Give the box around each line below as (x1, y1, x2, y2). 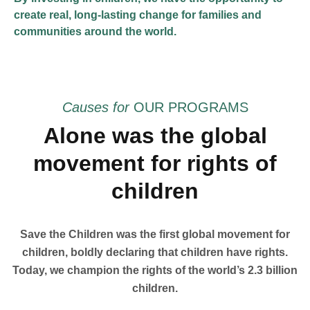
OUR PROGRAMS (133, 100, 248, 115)
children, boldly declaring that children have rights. (22, 246, 288, 258)
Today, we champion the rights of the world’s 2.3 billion (12, 264, 298, 276)
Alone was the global (43, 123, 267, 148)
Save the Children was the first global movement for (20, 228, 290, 240)
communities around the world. (14, 26, 176, 37)
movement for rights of (33, 151, 277, 176)
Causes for (62, 100, 134, 115)
